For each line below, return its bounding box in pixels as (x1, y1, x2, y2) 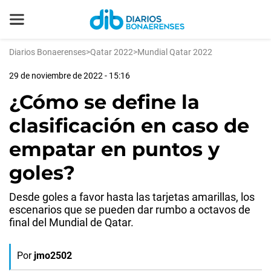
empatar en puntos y (9, 137, 220, 161)
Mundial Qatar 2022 (137, 47, 212, 57)
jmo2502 (34, 250, 72, 261)
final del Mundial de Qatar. (9, 216, 134, 229)
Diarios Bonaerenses (9, 47, 86, 57)
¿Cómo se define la (9, 90, 200, 114)
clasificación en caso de (9, 114, 249, 137)
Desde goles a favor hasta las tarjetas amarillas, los (9, 191, 255, 203)
